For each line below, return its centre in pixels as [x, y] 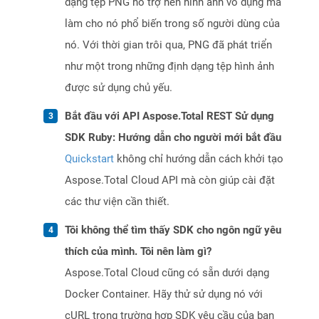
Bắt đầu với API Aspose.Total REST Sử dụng [169, 116]
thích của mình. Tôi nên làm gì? [138, 252]
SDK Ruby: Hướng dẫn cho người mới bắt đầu [173, 138]
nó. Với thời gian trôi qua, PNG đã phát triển [168, 45]
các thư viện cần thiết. [117, 202]
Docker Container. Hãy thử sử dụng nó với [164, 294]
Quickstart [89, 159]
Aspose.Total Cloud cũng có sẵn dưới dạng [167, 273]
